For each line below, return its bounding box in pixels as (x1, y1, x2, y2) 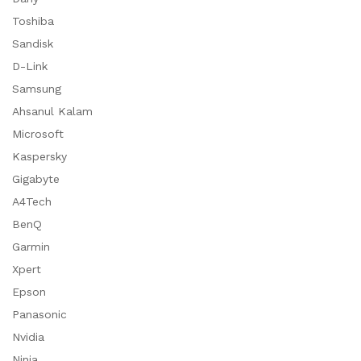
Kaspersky (12, 150, 67, 164)
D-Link (12, 60, 48, 73)
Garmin (12, 240, 50, 254)
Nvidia (12, 330, 44, 344)
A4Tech (12, 195, 52, 209)
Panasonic (12, 308, 67, 322)
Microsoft (12, 127, 64, 141)
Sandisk (12, 37, 53, 51)
